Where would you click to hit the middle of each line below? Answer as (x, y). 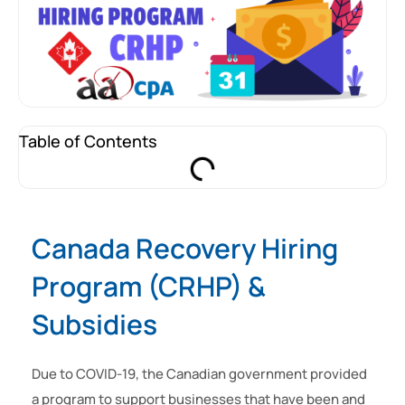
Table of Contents (88, 141)
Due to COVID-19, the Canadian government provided (199, 374)
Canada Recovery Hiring (185, 249)
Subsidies (94, 325)
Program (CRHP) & (149, 287)
